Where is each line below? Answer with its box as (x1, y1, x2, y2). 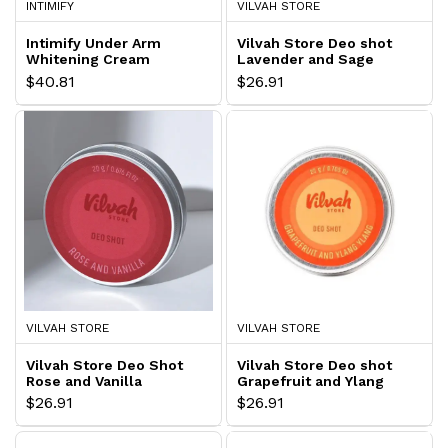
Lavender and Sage (237, 51, 374, 67)
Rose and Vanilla (26, 372, 142, 389)
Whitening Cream (26, 51, 150, 67)
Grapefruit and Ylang (237, 372, 384, 389)
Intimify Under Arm (26, 35, 161, 51)
